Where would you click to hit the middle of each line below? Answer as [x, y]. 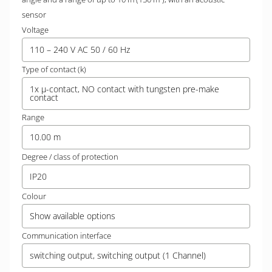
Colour [34, 196]
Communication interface [66, 236]
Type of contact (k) [54, 69]
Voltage [35, 30]
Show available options [73, 216]
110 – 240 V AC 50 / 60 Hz [80, 49]
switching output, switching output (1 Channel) [118, 255]
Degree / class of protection [70, 157]
